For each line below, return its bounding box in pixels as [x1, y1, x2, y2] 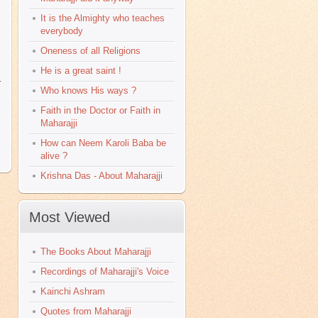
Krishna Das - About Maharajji [40, 170, 163, 181]
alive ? [40, 150, 67, 161]
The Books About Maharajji [40, 246, 151, 257]
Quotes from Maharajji [40, 306, 131, 317]
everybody [40, 26, 83, 36]
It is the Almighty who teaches [40, 13, 165, 23]
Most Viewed [29, 209, 110, 225]
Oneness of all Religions [40, 45, 141, 56]
